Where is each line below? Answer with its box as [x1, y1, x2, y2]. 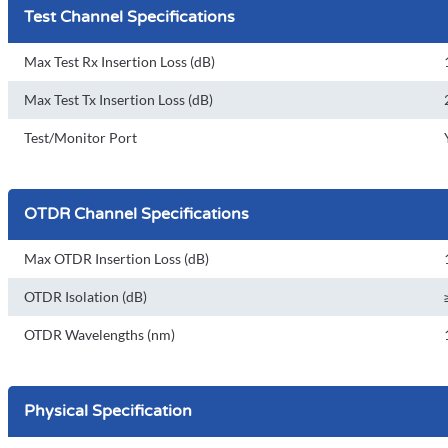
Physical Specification [24, 401, 192, 421]
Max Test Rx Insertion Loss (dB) [24, 53, 215, 70]
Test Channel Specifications [24, 7, 235, 27]
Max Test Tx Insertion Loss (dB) [24, 91, 213, 108]
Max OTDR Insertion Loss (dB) [24, 250, 209, 267]
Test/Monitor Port [24, 129, 137, 146]
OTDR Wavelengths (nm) [24, 326, 175, 343]
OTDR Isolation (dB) [24, 288, 147, 305]
